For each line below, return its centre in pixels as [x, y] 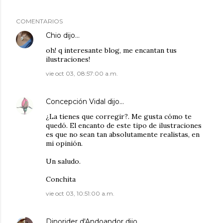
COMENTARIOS [39, 21]
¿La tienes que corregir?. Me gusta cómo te [119, 116]
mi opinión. [64, 143]
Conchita [61, 179]
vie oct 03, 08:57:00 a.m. [82, 73]
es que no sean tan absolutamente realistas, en [123, 134]
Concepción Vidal [76, 102]
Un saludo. [63, 161]
